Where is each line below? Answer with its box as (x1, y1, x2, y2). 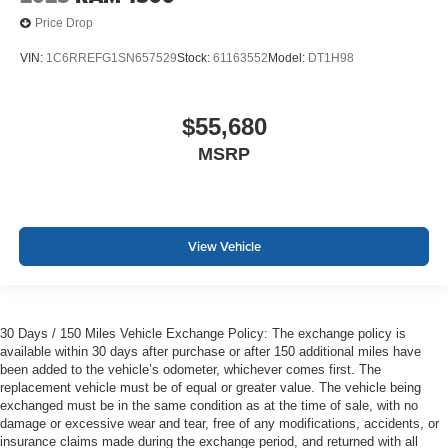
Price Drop (35, 16, 93, 31)
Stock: (177, 51, 213, 66)
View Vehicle (187, 237, 261, 257)
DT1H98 (308, 51, 354, 66)
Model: (268, 51, 308, 66)
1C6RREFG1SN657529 (46, 51, 177, 66)
